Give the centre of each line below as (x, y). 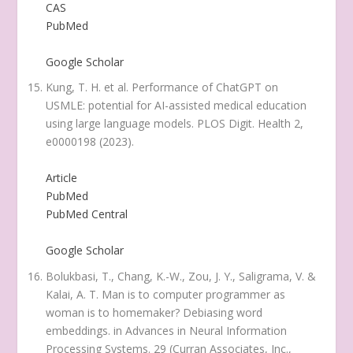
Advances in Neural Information (206, 330)
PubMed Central (87, 214)
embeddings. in (86, 330)
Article (62, 177)
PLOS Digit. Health (244, 124)
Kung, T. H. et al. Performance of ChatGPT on (162, 87)
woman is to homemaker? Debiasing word (154, 312)
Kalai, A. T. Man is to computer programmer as (166, 294)
